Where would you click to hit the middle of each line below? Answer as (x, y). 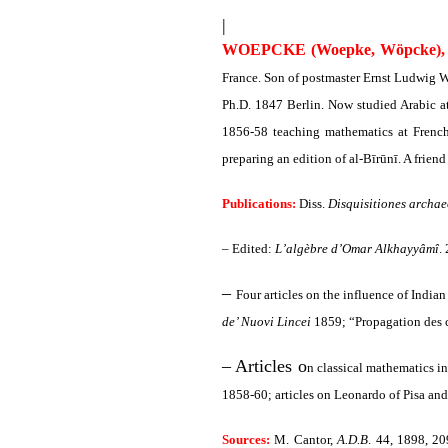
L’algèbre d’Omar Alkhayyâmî (357, 248)
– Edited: (248, 248)
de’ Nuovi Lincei (266, 321)
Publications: (259, 203)
